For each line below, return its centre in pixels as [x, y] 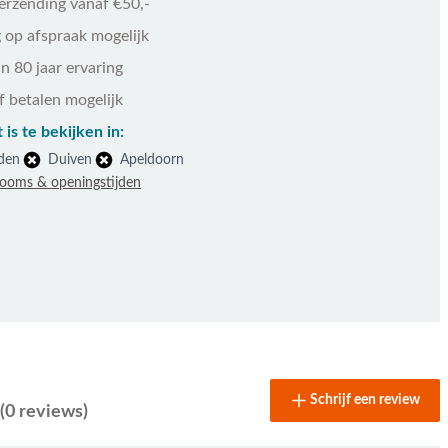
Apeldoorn [152, 160]
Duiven [70, 160]
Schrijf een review [365, 400]
